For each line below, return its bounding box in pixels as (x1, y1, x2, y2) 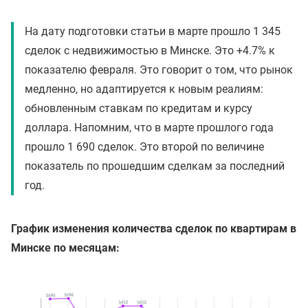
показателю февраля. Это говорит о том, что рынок (25, 63, 293, 76)
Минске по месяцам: (11, 241, 120, 254)
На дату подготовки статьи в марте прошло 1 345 (25, 25, 280, 38)
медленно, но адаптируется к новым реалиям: (25, 82, 263, 96)
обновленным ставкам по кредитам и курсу (25, 102, 252, 115)
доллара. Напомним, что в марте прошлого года (25, 121, 274, 134)
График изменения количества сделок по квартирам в (11, 222, 296, 235)
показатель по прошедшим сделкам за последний (25, 159, 285, 173)
